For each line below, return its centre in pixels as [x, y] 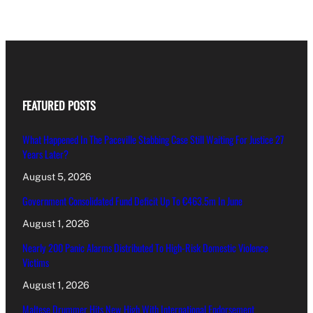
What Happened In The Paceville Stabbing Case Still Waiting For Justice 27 [153, 140]
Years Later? [45, 154]
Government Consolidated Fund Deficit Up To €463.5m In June [132, 201]
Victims [36, 263]
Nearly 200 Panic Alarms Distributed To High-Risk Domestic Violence [145, 248]
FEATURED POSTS [59, 105]
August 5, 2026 [57, 177]
